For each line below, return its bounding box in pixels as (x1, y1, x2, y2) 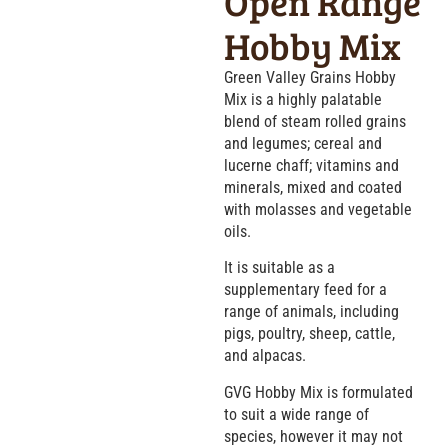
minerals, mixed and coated (224, 177, 402, 197)
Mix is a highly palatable (224, 89, 382, 109)
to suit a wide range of (224, 404, 369, 424)
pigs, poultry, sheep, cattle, (224, 324, 395, 344)
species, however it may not (224, 426, 403, 446)
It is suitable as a (224, 258, 335, 278)
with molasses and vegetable (224, 199, 412, 219)
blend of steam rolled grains (224, 111, 406, 131)
